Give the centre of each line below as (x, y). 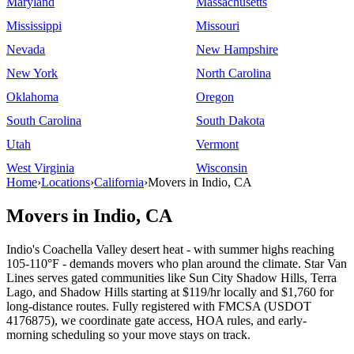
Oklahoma (32, 97)
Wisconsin (222, 168)
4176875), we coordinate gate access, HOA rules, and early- (156, 320)
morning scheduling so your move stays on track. (128, 334)
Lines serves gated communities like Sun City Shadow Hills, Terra (171, 277)
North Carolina (233, 73)
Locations (66, 182)
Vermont (217, 144)
